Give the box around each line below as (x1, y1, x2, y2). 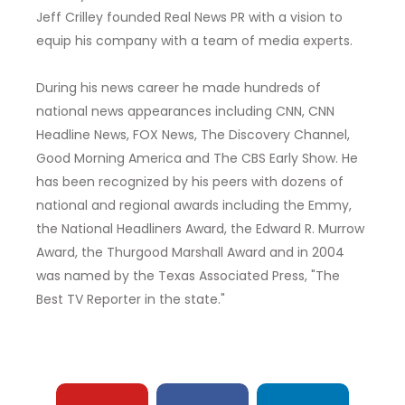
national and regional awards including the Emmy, (36, 195, 352, 214)
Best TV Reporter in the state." (36, 289, 225, 308)
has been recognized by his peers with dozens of (36, 172, 344, 191)
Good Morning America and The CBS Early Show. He (36, 148, 358, 167)
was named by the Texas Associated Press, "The (36, 266, 340, 285)
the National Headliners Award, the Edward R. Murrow (36, 219, 364, 238)
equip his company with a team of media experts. (36, 31, 353, 50)
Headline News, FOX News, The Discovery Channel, (36, 125, 350, 144)
